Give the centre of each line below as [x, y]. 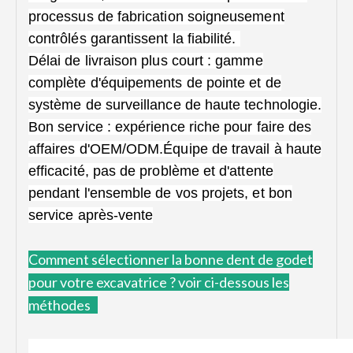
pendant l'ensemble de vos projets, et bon [160, 193]
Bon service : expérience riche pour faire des [170, 127]
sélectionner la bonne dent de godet [202, 260]
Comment [60, 260]
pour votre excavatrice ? [102, 282]
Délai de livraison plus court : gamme [146, 61]
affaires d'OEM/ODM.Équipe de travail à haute [175, 149]
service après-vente [91, 216]
